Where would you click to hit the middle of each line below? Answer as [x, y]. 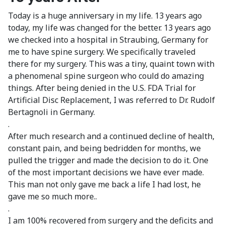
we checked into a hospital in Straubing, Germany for [108, 40]
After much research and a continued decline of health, [111, 136]
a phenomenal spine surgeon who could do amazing [106, 76]
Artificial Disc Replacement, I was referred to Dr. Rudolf [111, 100]
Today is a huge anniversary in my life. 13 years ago [105, 16]
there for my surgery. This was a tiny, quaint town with [111, 64]
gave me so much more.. [52, 197]
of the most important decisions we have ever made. [106, 173]
